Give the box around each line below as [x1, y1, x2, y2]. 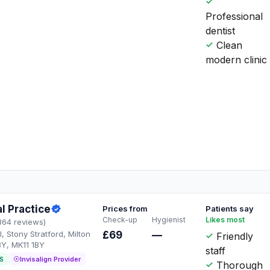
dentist [206, 24, 236, 37]
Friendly [213, 230, 254, 242]
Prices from [102, 203, 148, 213]
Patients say [206, 203, 254, 213]
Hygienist [151, 215, 186, 224]
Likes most [206, 215, 245, 224]
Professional [206, 10, 263, 22]
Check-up [102, 215, 138, 224]
